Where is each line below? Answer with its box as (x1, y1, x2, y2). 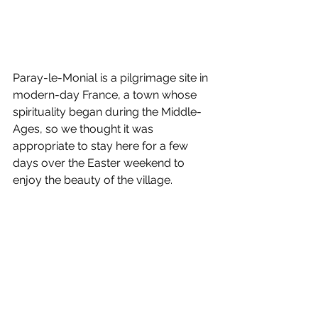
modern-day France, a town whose (13, 87, 199, 102)
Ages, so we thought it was (13, 121, 156, 136)
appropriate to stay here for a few (13, 138, 191, 153)
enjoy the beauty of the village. (13, 172, 172, 187)
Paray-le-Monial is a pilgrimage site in (13, 70, 211, 84)
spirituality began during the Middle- (13, 104, 202, 119)
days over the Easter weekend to (13, 155, 187, 170)
